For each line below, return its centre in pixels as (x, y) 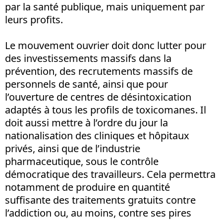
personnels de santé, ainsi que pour (86, 84)
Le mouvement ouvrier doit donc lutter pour (106, 45)
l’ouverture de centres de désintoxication (98, 97)
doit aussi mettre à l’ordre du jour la (86, 122)
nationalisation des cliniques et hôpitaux (97, 135)
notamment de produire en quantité (87, 187)
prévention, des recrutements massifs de (99, 71)
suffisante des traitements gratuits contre (100, 200)
